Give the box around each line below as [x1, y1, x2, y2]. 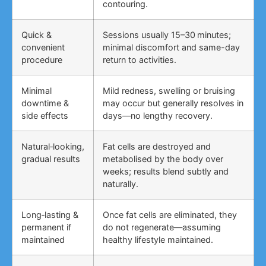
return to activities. [103, 55, 176, 65]
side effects [21, 110, 68, 121]
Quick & [21, 30, 52, 40]
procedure [21, 55, 62, 65]
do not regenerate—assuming [103, 222, 221, 233]
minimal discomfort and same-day [103, 42, 240, 53]
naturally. [103, 179, 138, 189]
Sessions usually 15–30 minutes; [103, 30, 231, 40]
